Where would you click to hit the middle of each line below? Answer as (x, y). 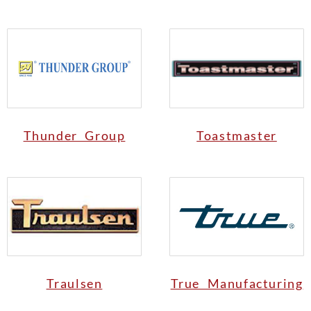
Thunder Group (74, 135)
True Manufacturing (237, 284)
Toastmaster (237, 135)
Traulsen (74, 284)
